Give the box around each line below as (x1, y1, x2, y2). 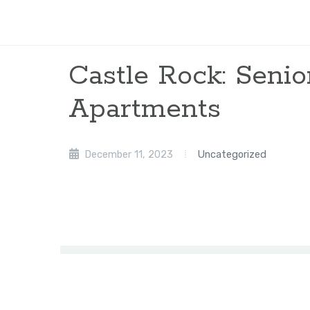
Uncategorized (198, 148, 266, 161)
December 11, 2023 (82, 148, 173, 161)
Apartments (69, 92, 221, 127)
